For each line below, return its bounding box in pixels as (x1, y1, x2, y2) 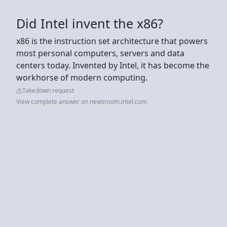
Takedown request (22, 86, 74, 95)
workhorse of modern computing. (16, 71, 147, 83)
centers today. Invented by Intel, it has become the (16, 59, 209, 71)
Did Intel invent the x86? (16, 14, 163, 32)
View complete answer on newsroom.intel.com (16, 97, 147, 106)
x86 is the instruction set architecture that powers (16, 35, 208, 47)
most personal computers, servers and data (16, 47, 184, 59)
